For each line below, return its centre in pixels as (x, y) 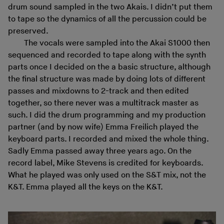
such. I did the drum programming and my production (107, 115)
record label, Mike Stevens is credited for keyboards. (105, 163)
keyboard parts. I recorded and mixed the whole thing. (108, 139)
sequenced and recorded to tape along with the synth (107, 55)
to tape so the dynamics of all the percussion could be (107, 19)
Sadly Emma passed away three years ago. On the (100, 151)
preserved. (28, 31)
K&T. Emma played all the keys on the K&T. (85, 187)
